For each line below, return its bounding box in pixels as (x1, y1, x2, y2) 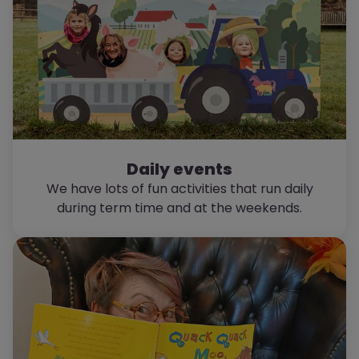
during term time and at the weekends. (57, 199, 302, 217)
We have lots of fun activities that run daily (46, 179, 313, 198)
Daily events (127, 158, 232, 180)
